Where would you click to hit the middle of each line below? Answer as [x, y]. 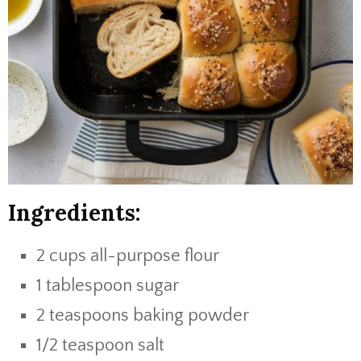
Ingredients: [75, 213]
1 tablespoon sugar [108, 286]
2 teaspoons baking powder [143, 315]
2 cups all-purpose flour [128, 256]
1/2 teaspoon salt [100, 345]
